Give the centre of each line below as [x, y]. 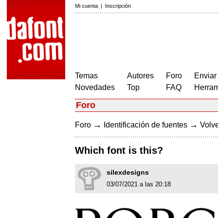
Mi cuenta [86, 6]
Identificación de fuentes [145, 125]
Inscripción [118, 6]
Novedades [95, 87]
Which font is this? [119, 151]
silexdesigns [128, 173]
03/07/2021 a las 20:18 [139, 184]
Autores [140, 76]
